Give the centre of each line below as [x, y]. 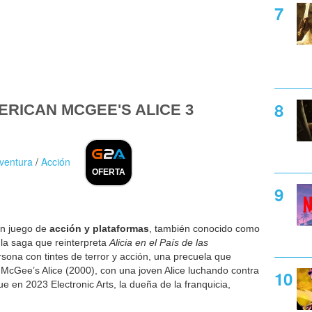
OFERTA [109, 172]
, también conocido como [204, 229]
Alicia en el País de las [159, 243]
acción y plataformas [99, 229]
